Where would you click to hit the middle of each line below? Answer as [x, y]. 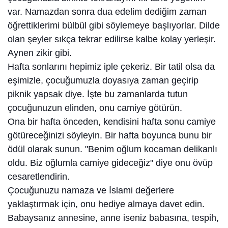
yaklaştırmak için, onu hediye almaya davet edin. [106, 204]
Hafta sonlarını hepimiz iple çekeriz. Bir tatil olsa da [111, 67]
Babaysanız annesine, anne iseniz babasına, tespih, [113, 218]
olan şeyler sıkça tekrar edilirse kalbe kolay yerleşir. [112, 39]
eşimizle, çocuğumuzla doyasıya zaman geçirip [103, 81]
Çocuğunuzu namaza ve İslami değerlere [91, 191]
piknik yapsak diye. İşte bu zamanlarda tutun [98, 94]
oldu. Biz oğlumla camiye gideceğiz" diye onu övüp [110, 163]
